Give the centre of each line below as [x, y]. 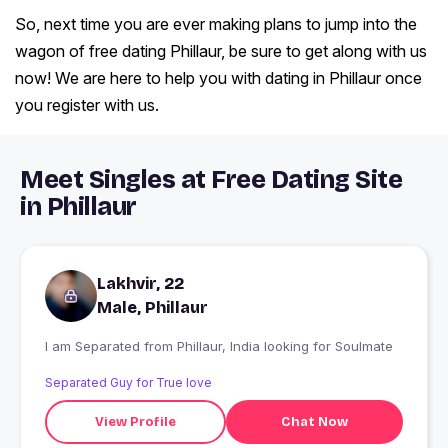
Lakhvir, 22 [140, 284]
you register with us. [87, 105]
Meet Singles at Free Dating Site [211, 180]
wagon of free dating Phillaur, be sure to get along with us [221, 51]
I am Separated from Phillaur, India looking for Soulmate [285, 346]
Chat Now [314, 421]
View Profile [135, 421]
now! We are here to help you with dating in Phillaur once [218, 78]
